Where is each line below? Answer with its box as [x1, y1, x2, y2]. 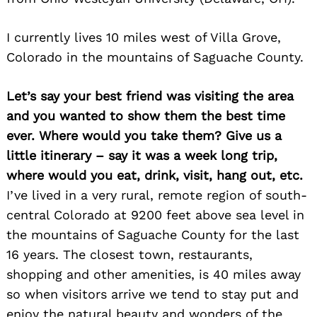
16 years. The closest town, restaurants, [6, 247, 253, 263]
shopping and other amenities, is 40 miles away [6, 267, 301, 282]
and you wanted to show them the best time [6, 108, 285, 124]
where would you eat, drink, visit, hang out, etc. [6, 168, 303, 183]
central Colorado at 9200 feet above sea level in [6, 207, 304, 223]
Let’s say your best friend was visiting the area [6, 88, 294, 104]
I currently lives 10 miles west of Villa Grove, [6, 30, 281, 45]
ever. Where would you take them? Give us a [6, 128, 282, 144]
